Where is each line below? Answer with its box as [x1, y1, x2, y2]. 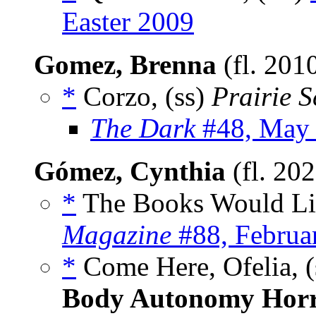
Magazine [62, 219, 171, 250]
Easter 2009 [62, 6, 194, 37]
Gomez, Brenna [34, 49, 217, 80]
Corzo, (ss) [76, 81, 212, 112]
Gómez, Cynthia [34, 156, 226, 187]
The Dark [90, 113, 195, 144]
